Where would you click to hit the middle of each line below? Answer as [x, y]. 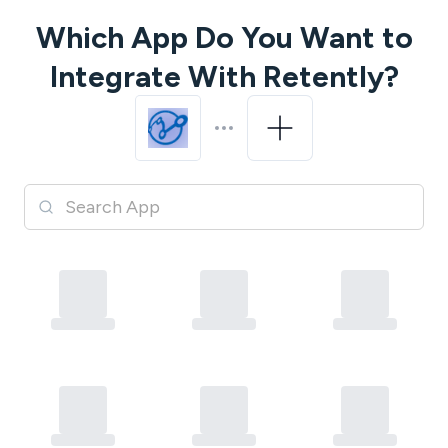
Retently [323, 76]
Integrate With [152, 76]
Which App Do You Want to [224, 37]
